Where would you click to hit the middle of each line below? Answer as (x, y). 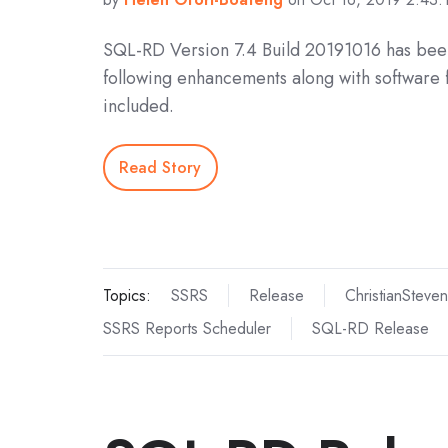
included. (138, 106)
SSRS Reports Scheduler (187, 329)
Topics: (127, 296)
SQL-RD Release (370, 329)
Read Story (160, 167)
